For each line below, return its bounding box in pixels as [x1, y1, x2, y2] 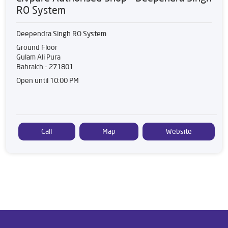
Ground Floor [16, 42, 58, 52]
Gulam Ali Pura [16, 52, 61, 62]
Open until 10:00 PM [16, 75, 79, 85]
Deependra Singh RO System [16, 28, 106, 38]
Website [165, 126, 192, 136]
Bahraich [16, 62, 43, 71]
